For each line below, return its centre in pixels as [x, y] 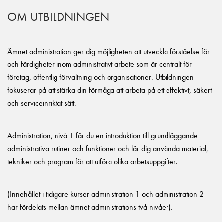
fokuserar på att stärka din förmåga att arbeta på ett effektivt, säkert [110, 90]
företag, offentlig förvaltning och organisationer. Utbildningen [101, 77]
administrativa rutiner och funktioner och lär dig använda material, [108, 148]
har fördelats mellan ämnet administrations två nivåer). [90, 207]
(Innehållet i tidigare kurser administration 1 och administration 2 [106, 194]
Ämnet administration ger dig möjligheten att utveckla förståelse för [109, 51]
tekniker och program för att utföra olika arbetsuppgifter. [93, 161]
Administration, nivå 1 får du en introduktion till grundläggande [103, 136]
